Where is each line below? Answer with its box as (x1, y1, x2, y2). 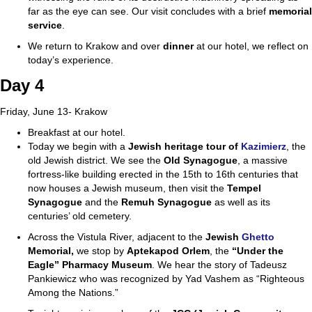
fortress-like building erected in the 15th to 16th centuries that (28, 169, 298, 180)
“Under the (232, 245, 283, 257)
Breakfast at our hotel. (28, 127, 125, 139)
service (28, 19, 62, 31)
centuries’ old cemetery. (28, 210, 132, 222)
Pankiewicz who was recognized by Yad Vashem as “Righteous (28, 273, 304, 285)
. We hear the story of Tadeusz (152, 259, 287, 271)
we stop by (77, 245, 127, 257)
